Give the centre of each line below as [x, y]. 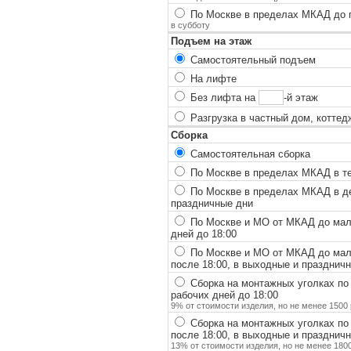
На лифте [212, 78]
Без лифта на [223, 97]
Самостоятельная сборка [248, 154]
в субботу [190, 25]
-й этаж [301, 97]
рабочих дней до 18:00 [224, 295]
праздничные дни [212, 203]
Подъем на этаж [211, 41]
